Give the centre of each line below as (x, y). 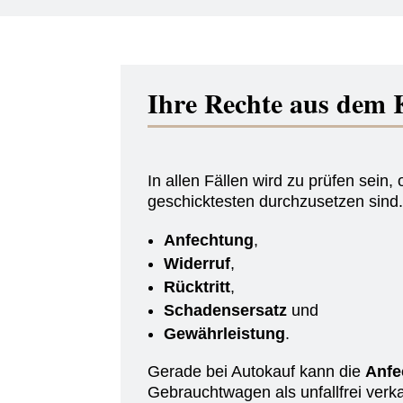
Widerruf (197, 263)
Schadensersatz (226, 310)
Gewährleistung (225, 333)
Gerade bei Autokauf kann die (257, 371)
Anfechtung (209, 240)
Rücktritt (197, 287)
